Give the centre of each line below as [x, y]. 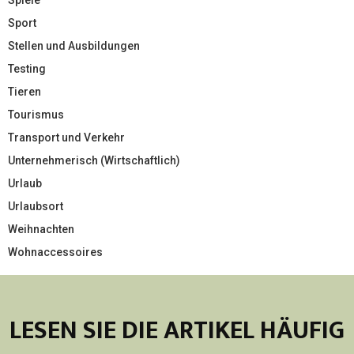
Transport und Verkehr [66, 137]
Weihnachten [41, 229]
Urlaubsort [36, 206]
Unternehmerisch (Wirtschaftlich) [94, 160]
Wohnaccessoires [55, 252]
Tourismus [36, 114]
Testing [27, 68]
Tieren [24, 91]
